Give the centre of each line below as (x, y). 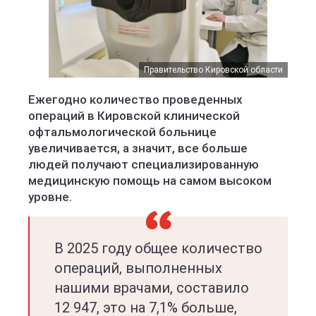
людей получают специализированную (144, 164)
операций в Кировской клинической (134, 116)
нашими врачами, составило (152, 288)
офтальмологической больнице (122, 132)
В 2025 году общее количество (158, 248)
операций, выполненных (138, 268)
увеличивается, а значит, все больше (138, 148)
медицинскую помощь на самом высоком (150, 181)
